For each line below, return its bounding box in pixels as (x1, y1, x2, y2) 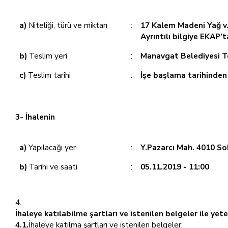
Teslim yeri (27, 50, 67, 61)
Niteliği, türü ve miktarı (26, 20, 107, 31)
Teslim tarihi (26, 70, 71, 80)
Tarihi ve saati (27, 161, 77, 172)
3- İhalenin (15, 111, 55, 122)
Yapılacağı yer (26, 142, 76, 153)
